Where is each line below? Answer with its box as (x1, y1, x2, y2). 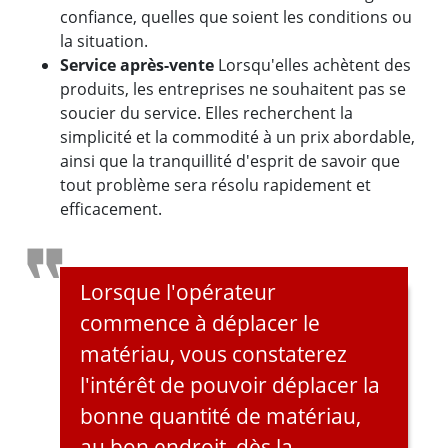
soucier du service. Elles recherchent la (60, 102, 353, 125)
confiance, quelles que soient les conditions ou (60, 6, 412, 29)
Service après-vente (60, 54, 214, 77)
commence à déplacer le (80, 309, 320, 338)
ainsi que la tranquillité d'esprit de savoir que (60, 150, 400, 173)
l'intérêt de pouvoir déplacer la (80, 371, 380, 400)
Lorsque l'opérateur (80, 278, 276, 307)
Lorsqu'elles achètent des (214, 54, 411, 77)
